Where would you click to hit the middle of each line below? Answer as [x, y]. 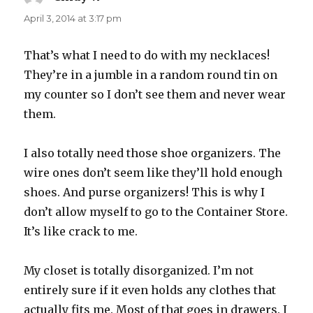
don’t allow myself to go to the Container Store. [156, 211]
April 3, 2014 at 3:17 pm [73, 18]
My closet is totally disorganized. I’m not [139, 270]
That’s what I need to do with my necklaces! [147, 55]
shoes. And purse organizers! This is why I [145, 192]
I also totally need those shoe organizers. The [153, 153]
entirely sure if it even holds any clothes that [150, 290]
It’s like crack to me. [81, 231]
